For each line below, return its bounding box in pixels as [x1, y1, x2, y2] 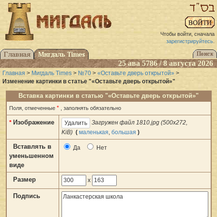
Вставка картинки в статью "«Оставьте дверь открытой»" [18, 92, 199, 99]
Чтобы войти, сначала [160, 31, 215, 37]
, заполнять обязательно [60, 105, 121, 111]
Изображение [13, 118, 54, 126]
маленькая [78, 128, 108, 136]
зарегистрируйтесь [166, 38, 213, 45]
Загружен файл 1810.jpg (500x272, [91, 119, 187, 126]
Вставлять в [13, 142, 51, 150]
